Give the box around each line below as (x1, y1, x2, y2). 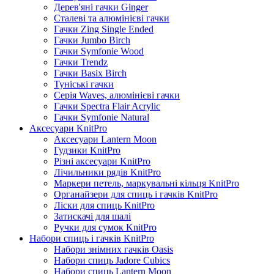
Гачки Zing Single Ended (54, 23, 154, 34)
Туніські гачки (54, 78, 114, 89)
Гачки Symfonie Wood (54, 45, 144, 56)
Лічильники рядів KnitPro (54, 166, 161, 177)
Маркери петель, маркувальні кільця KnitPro (54, 177, 239, 188)
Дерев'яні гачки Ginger (54, 1, 148, 12)
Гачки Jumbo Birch (54, 34, 130, 45)
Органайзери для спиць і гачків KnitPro (54, 188, 218, 199)
